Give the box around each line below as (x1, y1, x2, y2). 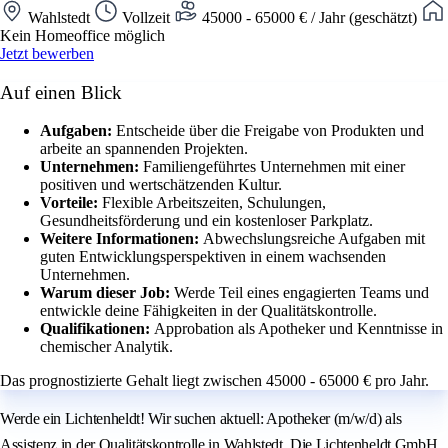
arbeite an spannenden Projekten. (40, 140, 248, 158)
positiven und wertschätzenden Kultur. (40, 176, 282, 194)
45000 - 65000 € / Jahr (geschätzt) (198, 8, 421, 26)
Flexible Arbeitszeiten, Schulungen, (102, 194, 326, 212)
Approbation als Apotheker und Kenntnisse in (154, 320, 443, 338)
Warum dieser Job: (40, 284, 174, 302)
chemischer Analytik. (40, 338, 173, 356)
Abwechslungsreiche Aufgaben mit (203, 230, 425, 248)
